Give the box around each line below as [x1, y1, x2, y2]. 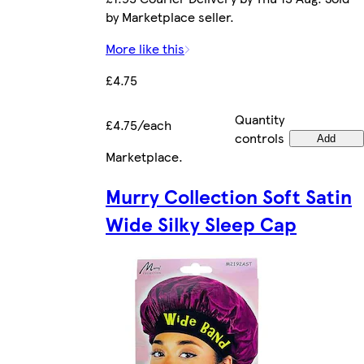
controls [235, 128, 284, 147]
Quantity [235, 109, 284, 128]
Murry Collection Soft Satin [106, 181, 352, 210]
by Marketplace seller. [106, 6, 234, 26]
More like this [106, 38, 184, 58]
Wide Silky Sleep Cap [106, 209, 297, 237]
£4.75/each [106, 115, 171, 134]
